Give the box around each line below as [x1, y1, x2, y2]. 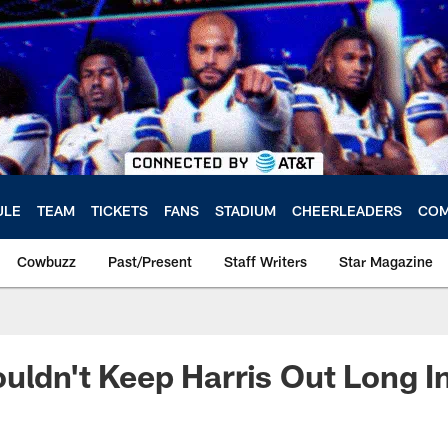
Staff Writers [224, 253, 307, 270]
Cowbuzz [17, 253, 76, 270]
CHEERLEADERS [292, 201, 402, 219]
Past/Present [108, 253, 192, 270]
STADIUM [215, 201, 276, 219]
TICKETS [91, 201, 148, 219]
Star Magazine [339, 253, 433, 270]
